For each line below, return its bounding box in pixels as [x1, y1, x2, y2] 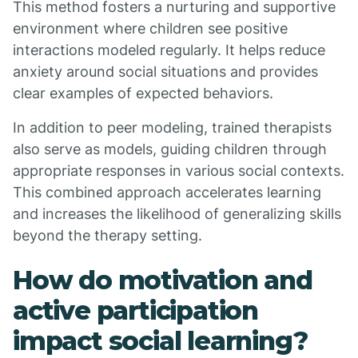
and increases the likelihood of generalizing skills [13, 205, 341, 222]
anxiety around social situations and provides [13, 63, 318, 80]
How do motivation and [13, 265, 312, 296]
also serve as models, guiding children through [13, 141, 327, 157]
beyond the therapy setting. [13, 227, 202, 244]
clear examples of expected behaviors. [13, 85, 273, 101]
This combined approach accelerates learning [13, 184, 321, 201]
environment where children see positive [13, 20, 288, 37]
